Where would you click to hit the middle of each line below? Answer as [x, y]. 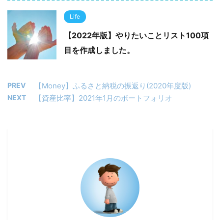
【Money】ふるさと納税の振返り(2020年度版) [113, 86]
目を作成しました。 [99, 50]
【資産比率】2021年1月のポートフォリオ [103, 98]
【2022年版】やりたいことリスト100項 [136, 35]
